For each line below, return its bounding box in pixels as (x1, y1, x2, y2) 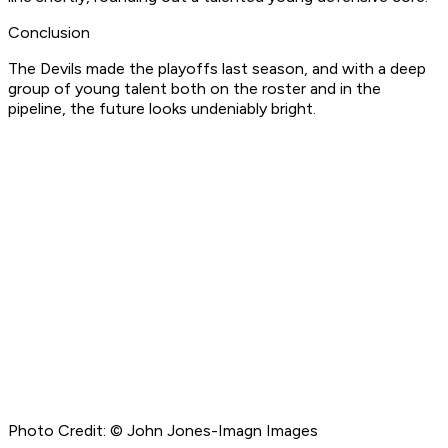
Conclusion (8, 23, 90, 43)
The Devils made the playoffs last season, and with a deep (8, 59, 426, 79)
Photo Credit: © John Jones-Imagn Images (8, 421, 318, 441)
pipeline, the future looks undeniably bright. (8, 99, 316, 119)
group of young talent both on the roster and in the (8, 79, 381, 99)
